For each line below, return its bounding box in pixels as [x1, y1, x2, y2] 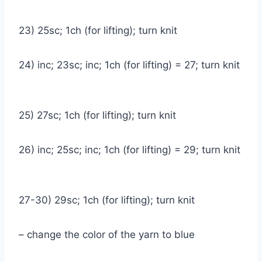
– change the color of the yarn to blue [19, 228, 201, 240]
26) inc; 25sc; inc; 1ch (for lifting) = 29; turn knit [19, 143, 240, 156]
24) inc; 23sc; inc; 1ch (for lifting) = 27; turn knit [19, 58, 240, 71]
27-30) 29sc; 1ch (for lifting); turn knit [19, 194, 201, 206]
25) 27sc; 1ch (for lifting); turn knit [19, 109, 182, 121]
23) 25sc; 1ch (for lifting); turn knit [19, 24, 183, 36]
